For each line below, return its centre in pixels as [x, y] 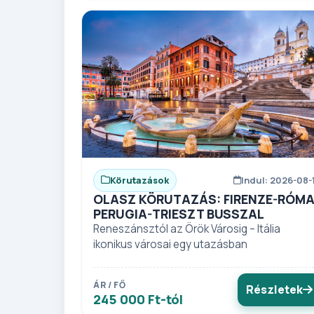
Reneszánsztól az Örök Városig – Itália [187, 228]
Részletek [274, 289]
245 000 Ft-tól [138, 299]
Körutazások [139, 180]
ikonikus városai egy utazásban [170, 244]
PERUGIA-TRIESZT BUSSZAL [179, 213]
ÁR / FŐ [110, 285]
